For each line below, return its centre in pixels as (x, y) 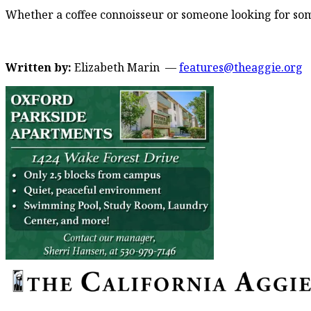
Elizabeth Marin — (127, 67)
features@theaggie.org (241, 67)
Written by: (40, 67)
